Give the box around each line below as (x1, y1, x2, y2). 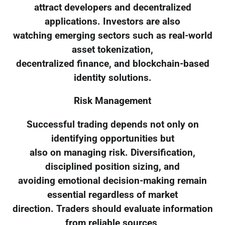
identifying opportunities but (51, 133, 174, 145)
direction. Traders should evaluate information (12, 203, 213, 215)
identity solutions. (73, 72, 152, 83)
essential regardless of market (47, 189, 178, 201)
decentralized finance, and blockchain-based (16, 58, 209, 69)
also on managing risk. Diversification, (30, 147, 195, 159)
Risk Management (74, 95, 151, 107)
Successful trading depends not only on (26, 119, 199, 131)
